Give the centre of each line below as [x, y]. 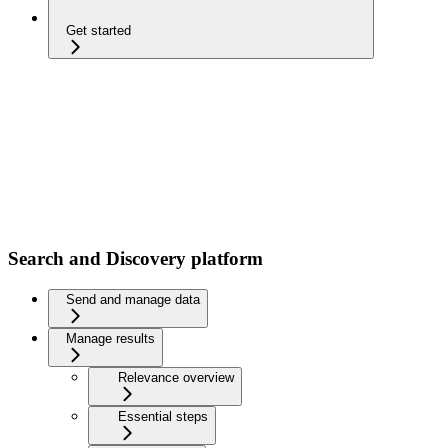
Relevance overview [176, 377]
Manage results [110, 338]
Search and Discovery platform [135, 259]
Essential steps [163, 416]
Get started [98, 31]
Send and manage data [133, 299]
